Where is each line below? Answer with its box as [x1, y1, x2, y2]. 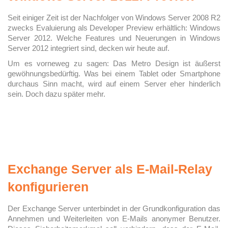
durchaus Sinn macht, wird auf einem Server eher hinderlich [8, 79, 220, 88]
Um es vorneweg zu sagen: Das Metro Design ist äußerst [8, 59, 220, 68]
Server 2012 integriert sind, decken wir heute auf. [8, 44, 169, 52]
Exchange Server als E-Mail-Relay [8, 162, 212, 176]
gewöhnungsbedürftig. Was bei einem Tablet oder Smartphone [8, 69, 220, 78]
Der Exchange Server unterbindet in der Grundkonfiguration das [8, 204, 220, 213]
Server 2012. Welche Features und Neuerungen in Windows [8, 34, 220, 42]
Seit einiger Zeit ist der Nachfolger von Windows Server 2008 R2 [8, 13, 220, 22]
